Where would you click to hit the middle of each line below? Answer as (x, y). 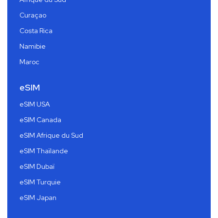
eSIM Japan (38, 197)
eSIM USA (35, 104)
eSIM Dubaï (37, 166)
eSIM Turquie (40, 182)
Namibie (33, 46)
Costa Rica (36, 30)
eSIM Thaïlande (44, 151)
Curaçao (33, 15)
